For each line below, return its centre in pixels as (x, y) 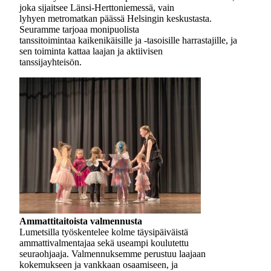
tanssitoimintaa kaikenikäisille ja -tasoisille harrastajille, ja (128, 40)
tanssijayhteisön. (51, 62)
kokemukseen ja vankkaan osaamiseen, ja (99, 265)
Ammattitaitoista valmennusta (81, 221)
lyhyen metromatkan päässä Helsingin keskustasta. (116, 18)
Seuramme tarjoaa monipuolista (79, 29)
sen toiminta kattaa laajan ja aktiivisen (91, 51)
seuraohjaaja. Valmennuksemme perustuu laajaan (113, 254)
